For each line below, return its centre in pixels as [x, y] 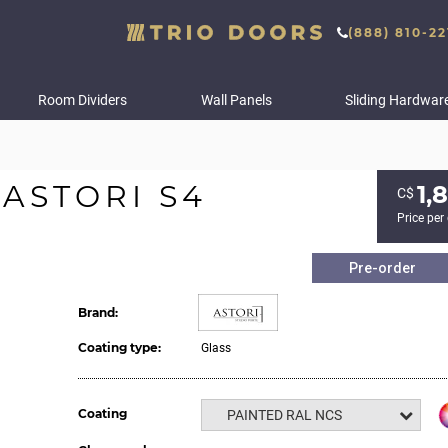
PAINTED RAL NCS [284, 415]
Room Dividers [82, 100]
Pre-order [382, 268]
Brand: [97, 312]
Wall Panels [236, 100]
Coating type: [119, 347]
